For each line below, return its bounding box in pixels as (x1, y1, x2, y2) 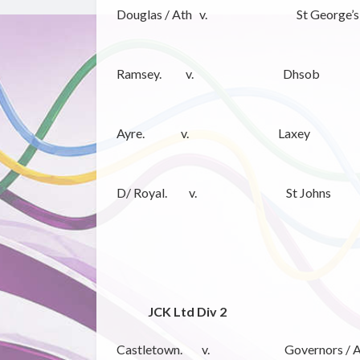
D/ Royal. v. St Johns (116, 185, 331, 201)
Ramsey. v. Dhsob (116, 66, 320, 82)
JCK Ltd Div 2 (147, 304, 227, 320)
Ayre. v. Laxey (116, 125, 310, 141)
